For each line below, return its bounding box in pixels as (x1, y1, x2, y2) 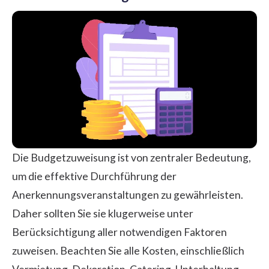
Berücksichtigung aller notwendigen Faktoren (12, 225, 227, 238)
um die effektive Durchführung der (12, 169, 177, 183)
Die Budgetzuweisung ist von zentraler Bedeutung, (12, 151, 251, 164)
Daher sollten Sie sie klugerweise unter (12, 207, 193, 220)
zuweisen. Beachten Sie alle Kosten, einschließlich (12, 244, 244, 257)
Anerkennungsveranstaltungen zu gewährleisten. (12, 188, 243, 201)
